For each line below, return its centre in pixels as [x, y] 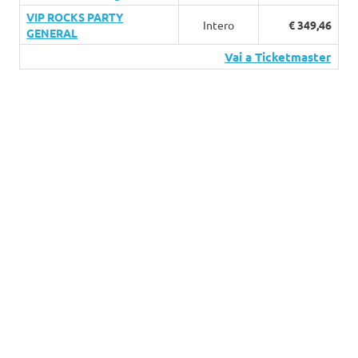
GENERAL [52, 33]
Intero [219, 25]
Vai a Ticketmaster [278, 57]
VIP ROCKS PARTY [75, 17]
